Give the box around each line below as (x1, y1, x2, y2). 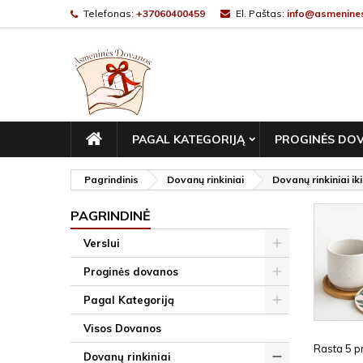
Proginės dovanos (83, 265, 178, 278)
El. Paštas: (236, 7, 284, 19)
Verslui (83, 237, 120, 250)
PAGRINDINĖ (70, 207, 151, 224)
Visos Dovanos (83, 322, 161, 335)
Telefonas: (83, 7, 134, 19)
